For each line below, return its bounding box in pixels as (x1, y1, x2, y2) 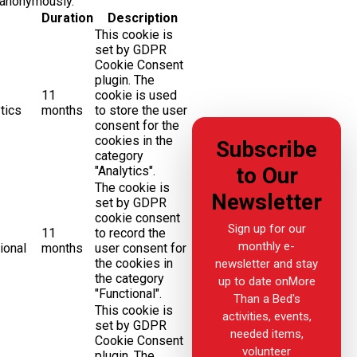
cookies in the (94, 133, 173, 148)
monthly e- (238, 238, 295, 253)
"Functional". (94, 286, 162, 301)
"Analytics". (94, 163, 155, 178)
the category (94, 271, 164, 286)
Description (107, 10, 178, 25)
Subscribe (216, 135, 317, 163)
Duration (41, 10, 93, 25)
